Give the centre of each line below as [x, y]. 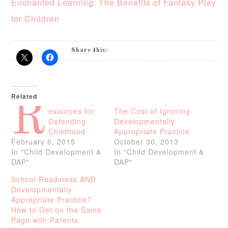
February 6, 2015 [44, 142]
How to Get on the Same [57, 210]
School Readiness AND [54, 179]
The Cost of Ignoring [152, 111]
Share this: [90, 51]
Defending [67, 121]
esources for [72, 111]
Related [24, 96]
